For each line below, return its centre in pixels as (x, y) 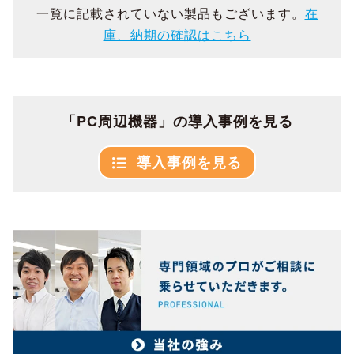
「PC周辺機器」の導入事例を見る (177, 121)
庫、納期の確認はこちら (177, 34)
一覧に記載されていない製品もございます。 (170, 13)
